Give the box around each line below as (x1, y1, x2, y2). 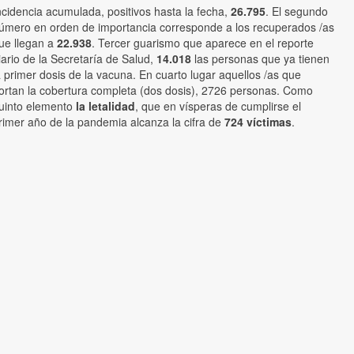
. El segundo (265, 3, 328, 20)
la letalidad (76, 98, 135, 115)
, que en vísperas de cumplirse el (135, 98, 301, 115)
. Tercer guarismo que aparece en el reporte (92, 35, 314, 51)
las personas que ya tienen (191, 51, 330, 67)
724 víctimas (224, 114, 292, 130)
